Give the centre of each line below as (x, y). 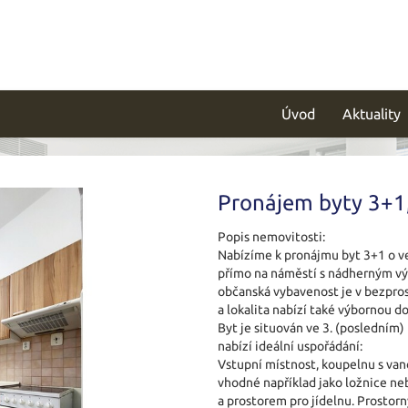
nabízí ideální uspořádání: (290, 346)
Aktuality (372, 114)
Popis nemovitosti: (271, 237)
